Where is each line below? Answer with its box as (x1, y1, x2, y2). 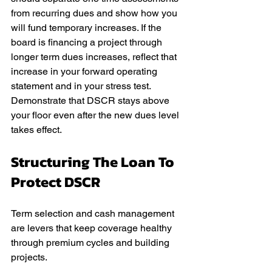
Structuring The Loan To (11, 151, 177, 172)
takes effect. (11, 124, 62, 135)
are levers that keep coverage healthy (11, 222, 174, 234)
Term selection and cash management (11, 208, 177, 219)
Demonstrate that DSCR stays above (11, 95, 172, 106)
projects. (11, 251, 47, 263)
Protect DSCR (11, 171, 100, 192)
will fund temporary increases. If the (11, 22, 164, 33)
